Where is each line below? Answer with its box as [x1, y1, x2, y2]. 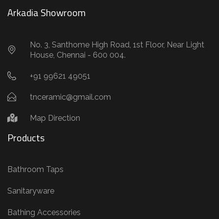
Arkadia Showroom [7, 4, 86, 20]
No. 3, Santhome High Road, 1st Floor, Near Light [29, 40, 204, 49]
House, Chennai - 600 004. [29, 50, 126, 60]
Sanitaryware [7, 186, 54, 196]
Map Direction [29, 113, 80, 123]
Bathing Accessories [7, 207, 81, 217]
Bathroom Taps [7, 164, 64, 174]
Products [7, 130, 44, 145]
